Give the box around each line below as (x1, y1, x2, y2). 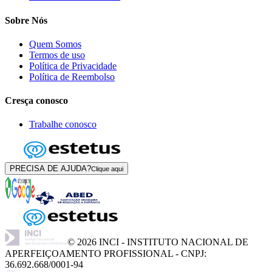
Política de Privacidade (29, 60, 117, 71)
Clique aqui (91, 165, 123, 173)
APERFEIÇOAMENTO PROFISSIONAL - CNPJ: (5, 248, 206, 259)
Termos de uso (29, 49, 85, 60)
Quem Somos (29, 38, 81, 49)
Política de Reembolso (29, 71, 115, 82)
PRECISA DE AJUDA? (10, 164, 91, 174)
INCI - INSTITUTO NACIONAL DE (99, 237, 249, 248)
